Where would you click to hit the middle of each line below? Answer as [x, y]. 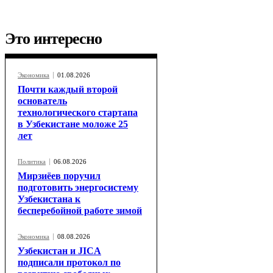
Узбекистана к [49, 199]
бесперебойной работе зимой [80, 211]
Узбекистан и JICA [59, 251]
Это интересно [53, 39]
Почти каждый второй [68, 90]
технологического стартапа [78, 113]
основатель [42, 101]
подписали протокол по [69, 263]
